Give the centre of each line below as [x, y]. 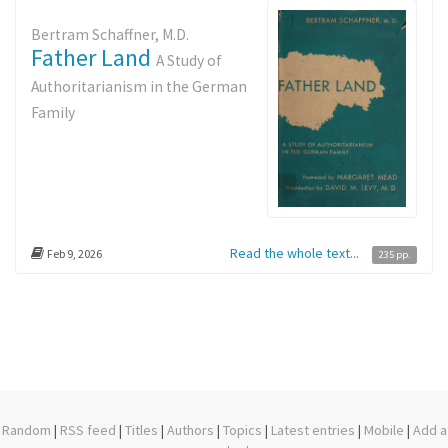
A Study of [189, 60]
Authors [190, 430]
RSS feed [87, 430]
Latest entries [312, 430]
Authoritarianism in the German [139, 86]
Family [53, 112]
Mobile [383, 430]
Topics [242, 430]
